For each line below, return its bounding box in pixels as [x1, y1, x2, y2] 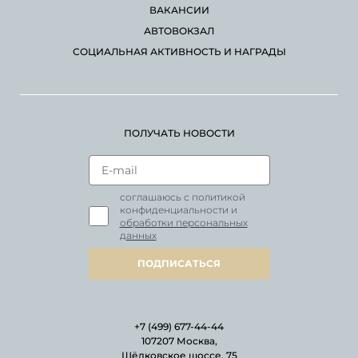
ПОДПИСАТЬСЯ [137, 257, 221, 269]
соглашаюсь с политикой [119, 190, 245, 203]
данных [119, 229, 157, 241]
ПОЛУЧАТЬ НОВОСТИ [123, 126, 235, 139]
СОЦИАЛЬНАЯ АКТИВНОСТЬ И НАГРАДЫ [72, 45, 286, 58]
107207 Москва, [141, 334, 217, 347]
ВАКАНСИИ [149, 3, 209, 16]
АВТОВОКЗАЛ [144, 24, 214, 37]
